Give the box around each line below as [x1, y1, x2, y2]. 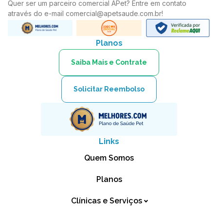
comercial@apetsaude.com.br [66, 9, 162, 18]
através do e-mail [8, 9, 66, 18]
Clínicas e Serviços [71, 196, 142, 205]
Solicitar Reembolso [73, 85, 145, 93]
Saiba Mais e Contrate [71, 58, 147, 66]
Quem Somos [84, 153, 134, 163]
